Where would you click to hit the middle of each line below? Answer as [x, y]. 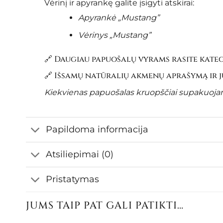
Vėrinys [94, 35]
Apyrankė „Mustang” [118, 18]
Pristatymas [73, 179]
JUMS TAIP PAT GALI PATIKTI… [105, 205]
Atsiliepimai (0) [80, 154]
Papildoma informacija [97, 129]
